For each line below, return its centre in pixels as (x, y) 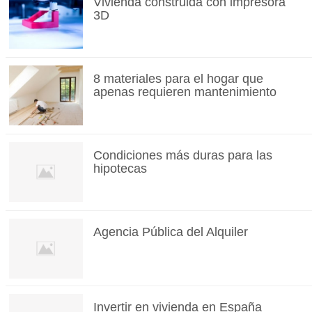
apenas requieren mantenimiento (185, 92)
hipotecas (120, 169)
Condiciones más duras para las (182, 156)
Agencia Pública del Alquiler (170, 232)
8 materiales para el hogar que (178, 79)
